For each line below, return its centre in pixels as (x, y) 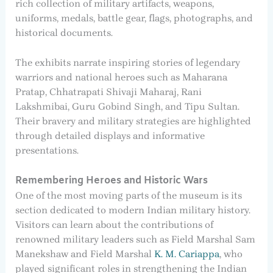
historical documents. (64, 32)
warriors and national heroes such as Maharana (121, 77)
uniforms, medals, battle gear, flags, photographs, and (134, 18)
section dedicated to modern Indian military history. (133, 210)
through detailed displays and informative (110, 136)
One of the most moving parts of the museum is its (128, 195)
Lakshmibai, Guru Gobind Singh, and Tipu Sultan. (127, 107)
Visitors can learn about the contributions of (114, 224)
